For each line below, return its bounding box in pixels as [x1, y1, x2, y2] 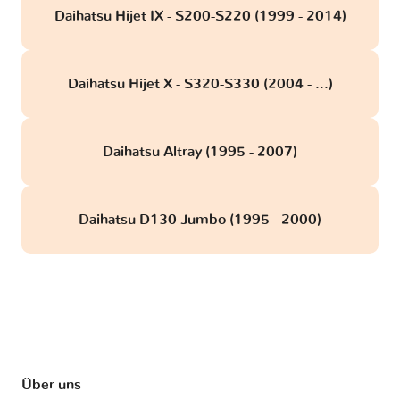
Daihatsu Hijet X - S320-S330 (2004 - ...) [67, 77, 333, 92]
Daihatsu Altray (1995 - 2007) [103, 145, 297, 160]
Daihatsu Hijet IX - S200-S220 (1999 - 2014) [54, 9, 346, 24]
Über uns [21, 378, 81, 393]
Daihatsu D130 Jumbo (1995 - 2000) [79, 212, 321, 228]
